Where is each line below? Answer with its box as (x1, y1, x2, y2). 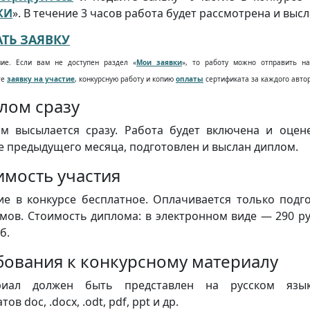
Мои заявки (136, 57, 182, 67)
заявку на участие (7, 74, 75, 84)
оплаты (176, 74, 203, 84)
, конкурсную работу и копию (75, 74, 176, 84)
